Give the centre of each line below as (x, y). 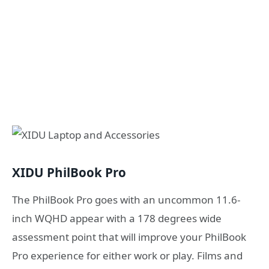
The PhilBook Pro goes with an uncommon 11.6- (126, 200)
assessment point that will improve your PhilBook (129, 237)
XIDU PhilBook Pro (69, 172)
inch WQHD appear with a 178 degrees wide (117, 219)
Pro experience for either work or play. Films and (127, 256)
